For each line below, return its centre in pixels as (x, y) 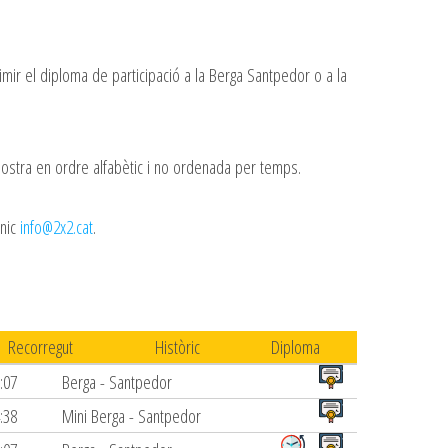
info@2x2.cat (56, 227)
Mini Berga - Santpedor (132, 416)
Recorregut (40, 347)
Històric (177, 347)
